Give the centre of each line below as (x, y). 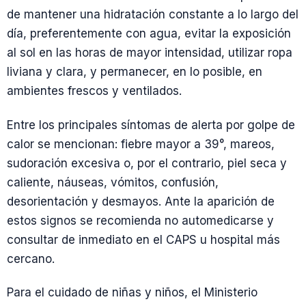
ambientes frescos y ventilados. (94, 91)
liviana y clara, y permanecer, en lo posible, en (135, 72)
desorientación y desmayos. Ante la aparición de (141, 201)
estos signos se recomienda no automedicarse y (140, 220)
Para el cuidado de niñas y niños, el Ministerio (132, 292)
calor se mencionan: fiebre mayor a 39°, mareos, (141, 144)
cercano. (31, 259)
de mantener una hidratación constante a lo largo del (153, 15)
